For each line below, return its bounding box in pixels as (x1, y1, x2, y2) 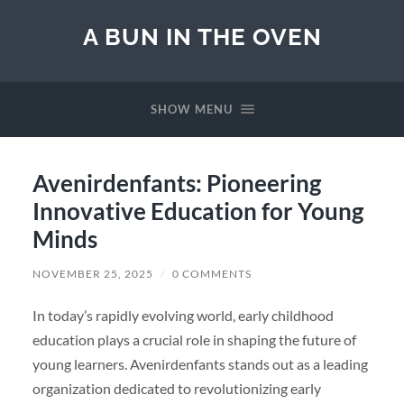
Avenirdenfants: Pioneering (32, 168, 321, 197)
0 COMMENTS (171, 266, 252, 280)
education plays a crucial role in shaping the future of (32, 330, 356, 348)
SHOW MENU (150, 102, 233, 116)
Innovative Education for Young (32, 196, 363, 225)
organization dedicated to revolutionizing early (32, 379, 321, 397)
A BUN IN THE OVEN (82, 23, 322, 50)
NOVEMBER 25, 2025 (32, 266, 153, 280)
